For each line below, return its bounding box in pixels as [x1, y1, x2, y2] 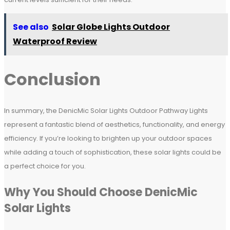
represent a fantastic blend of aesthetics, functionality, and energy [4, 120, 225, 129]
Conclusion [4, 68, 101, 91]
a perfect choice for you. [4, 161, 86, 171]
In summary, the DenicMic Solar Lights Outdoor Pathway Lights [4, 106, 208, 116]
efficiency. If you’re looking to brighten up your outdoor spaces [4, 133, 212, 143]
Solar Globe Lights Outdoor [52, 21, 170, 33]
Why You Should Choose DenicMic [4, 184, 198, 200]
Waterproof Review [13, 35, 97, 47]
